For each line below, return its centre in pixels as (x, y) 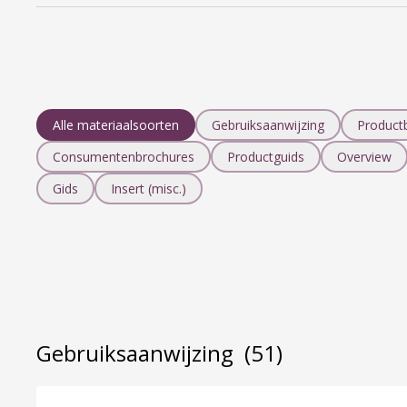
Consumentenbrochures (124, 157)
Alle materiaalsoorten (116, 125)
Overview (364, 157)
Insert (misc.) (149, 189)
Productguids (266, 157)
